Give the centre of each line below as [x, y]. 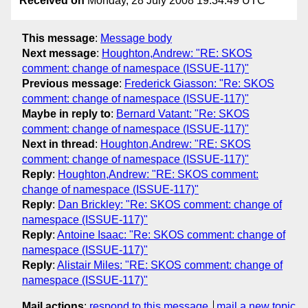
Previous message [70, 83]
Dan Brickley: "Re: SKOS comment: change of [170, 204]
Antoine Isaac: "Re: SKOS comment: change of [171, 234]
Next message [59, 53]
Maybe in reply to [66, 113]
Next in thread [58, 144]
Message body [136, 38]
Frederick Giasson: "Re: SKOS [199, 83]
